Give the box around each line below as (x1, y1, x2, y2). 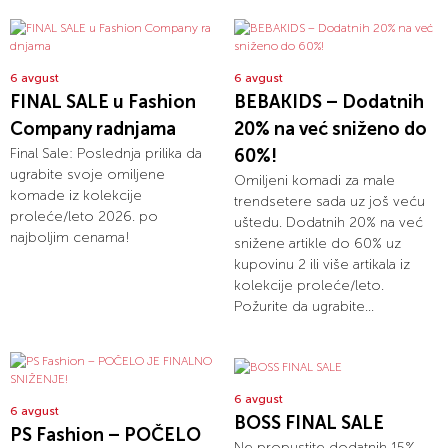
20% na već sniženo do (234, 118, 427, 141)
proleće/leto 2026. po (10, 208, 158, 226)
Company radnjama (10, 118, 176, 141)
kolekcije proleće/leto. (234, 277, 384, 295)
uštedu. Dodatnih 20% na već (234, 214, 423, 232)
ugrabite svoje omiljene (10, 166, 165, 184)
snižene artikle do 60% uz (234, 235, 401, 253)
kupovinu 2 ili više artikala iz (234, 256, 410, 274)
